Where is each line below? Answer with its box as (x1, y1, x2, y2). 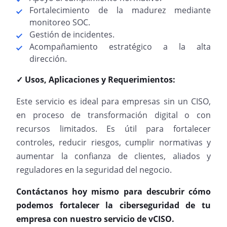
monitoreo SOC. (29, 17, 90, 28)
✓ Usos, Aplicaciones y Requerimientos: (16, 74, 175, 85)
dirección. (29, 53, 67, 64)
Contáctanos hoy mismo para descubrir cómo (16, 186, 211, 197)
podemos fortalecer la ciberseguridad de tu (16, 200, 211, 211)
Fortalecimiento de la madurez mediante (29, 5, 211, 16)
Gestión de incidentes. (29, 29, 115, 40)
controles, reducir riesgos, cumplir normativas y (16, 137, 211, 148)
